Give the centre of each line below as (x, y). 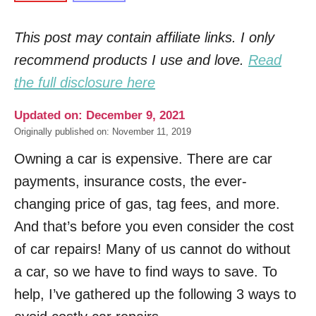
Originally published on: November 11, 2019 (103, 132)
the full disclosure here (85, 83)
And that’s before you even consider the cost (154, 226)
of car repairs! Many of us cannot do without (152, 249)
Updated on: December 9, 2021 (99, 115)
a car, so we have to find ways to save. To (146, 272)
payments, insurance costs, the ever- (130, 181)
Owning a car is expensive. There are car (143, 159)
